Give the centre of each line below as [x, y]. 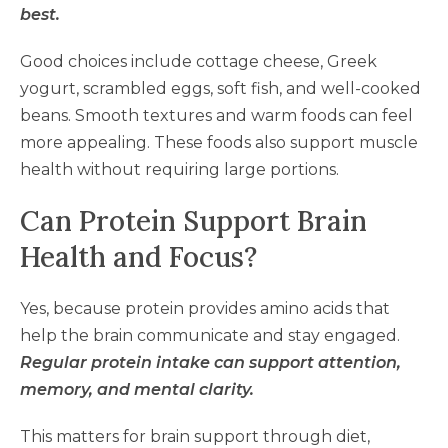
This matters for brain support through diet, [195, 436]
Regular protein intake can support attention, [210, 362]
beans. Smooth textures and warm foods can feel [216, 115]
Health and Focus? [138, 256]
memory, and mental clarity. [137, 389]
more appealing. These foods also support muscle [219, 142]
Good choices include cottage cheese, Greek [198, 61]
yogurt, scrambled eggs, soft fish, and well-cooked [220, 88]
